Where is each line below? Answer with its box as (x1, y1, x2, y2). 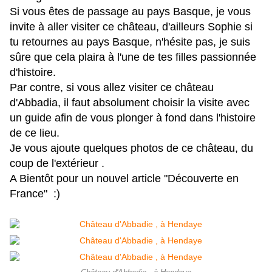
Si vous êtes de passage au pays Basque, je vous (10, 5, 251, 18)
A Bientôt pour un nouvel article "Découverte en (10, 172, 239, 185)
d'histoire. (10, 66, 56, 79)
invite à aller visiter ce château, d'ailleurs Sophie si (10, 21, 253, 33)
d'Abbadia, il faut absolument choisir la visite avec (10, 97, 250, 109)
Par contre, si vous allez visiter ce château (10, 81, 214, 94)
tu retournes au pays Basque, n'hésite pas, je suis (10, 36, 250, 49)
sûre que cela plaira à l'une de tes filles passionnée (10, 51, 256, 64)
